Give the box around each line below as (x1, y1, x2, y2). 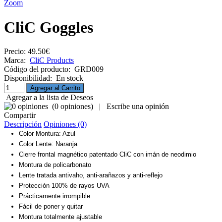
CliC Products (30, 56, 74, 65)
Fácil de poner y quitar (19, 203, 83, 211)
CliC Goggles (4, 18, 93, 36)
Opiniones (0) (44, 120, 87, 129)
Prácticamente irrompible (19, 192, 90, 200)
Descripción (4, 120, 42, 129)
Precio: (4, 47, 26, 56)
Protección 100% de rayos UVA (19, 182, 110, 190)
